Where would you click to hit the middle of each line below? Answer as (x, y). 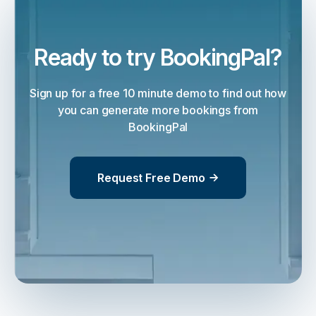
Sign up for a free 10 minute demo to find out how (158, 93)
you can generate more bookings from (158, 110)
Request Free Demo (151, 177)
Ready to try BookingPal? (158, 57)
